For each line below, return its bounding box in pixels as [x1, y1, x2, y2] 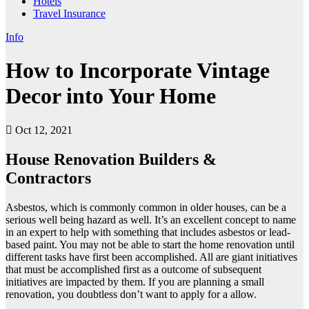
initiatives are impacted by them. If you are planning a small [6, 275, 264, 288]
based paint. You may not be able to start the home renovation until [6, 238, 295, 250]
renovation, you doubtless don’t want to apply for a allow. [6, 288, 257, 300]
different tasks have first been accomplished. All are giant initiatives [6, 250, 297, 263]
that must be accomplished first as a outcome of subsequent [6, 263, 261, 275]
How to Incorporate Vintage [6, 58, 270, 83]
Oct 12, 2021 [12, 123, 72, 136]
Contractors [6, 168, 91, 187]
